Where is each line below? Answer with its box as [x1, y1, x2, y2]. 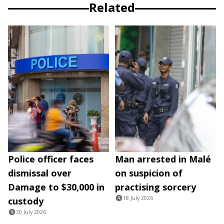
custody [8, 194, 43, 207]
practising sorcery [115, 180, 196, 193]
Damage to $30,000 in [8, 180, 104, 193]
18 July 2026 [123, 194, 153, 201]
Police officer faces [8, 152, 93, 165]
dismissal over [8, 166, 71, 179]
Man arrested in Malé [115, 152, 211, 165]
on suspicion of [115, 166, 182, 179]
